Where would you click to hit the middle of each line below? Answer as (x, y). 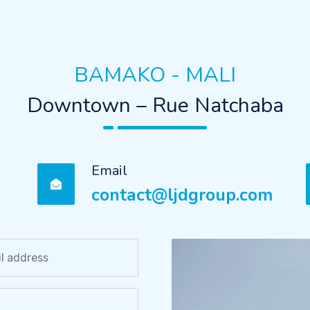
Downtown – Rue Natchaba (155, 106)
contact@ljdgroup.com (182, 195)
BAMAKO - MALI (155, 75)
